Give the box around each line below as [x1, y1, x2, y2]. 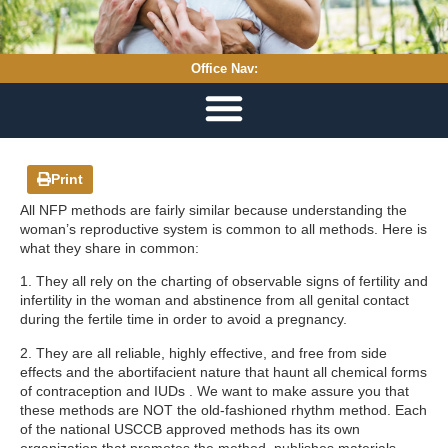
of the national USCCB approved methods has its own [20, 420, 360, 437]
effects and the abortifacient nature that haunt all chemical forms [20, 363, 427, 380]
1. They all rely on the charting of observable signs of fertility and [20, 273, 428, 290]
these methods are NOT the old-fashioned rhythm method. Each [20, 401, 427, 418]
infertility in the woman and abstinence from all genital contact [20, 292, 409, 309]
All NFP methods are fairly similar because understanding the [20, 201, 407, 218]
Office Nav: [190, 60, 258, 76]
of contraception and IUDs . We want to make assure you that [20, 382, 409, 399]
